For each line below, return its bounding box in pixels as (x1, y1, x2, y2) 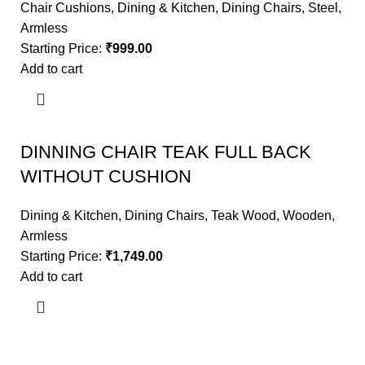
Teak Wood (211, 209, 276, 223)
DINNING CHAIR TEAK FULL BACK (20, 142, 311, 163)
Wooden (283, 209, 332, 223)
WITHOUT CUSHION (20, 166, 191, 187)
